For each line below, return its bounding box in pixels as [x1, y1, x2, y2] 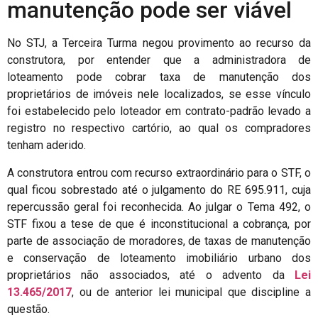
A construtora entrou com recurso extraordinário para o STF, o [7, 165, 311, 180]
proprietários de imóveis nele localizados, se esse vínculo [7, 87, 311, 102]
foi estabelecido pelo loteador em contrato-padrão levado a [7, 104, 311, 119]
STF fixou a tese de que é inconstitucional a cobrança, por [7, 216, 311, 231]
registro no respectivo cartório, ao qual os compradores [7, 121, 311, 136]
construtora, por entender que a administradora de [7, 53, 311, 67]
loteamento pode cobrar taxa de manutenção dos [7, 70, 311, 84]
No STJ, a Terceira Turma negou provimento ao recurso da [7, 36, 311, 50]
